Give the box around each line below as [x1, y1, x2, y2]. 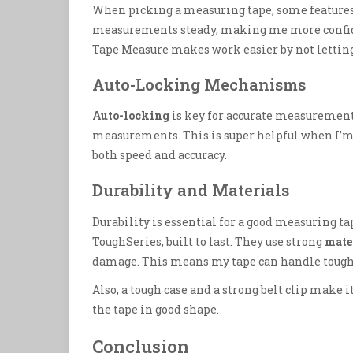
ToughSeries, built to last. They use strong [92, 233, 325, 249]
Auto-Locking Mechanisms [92, 74, 306, 95]
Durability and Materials [92, 180, 289, 201]
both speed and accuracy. [92, 147, 227, 163]
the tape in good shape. [92, 301, 219, 317]
